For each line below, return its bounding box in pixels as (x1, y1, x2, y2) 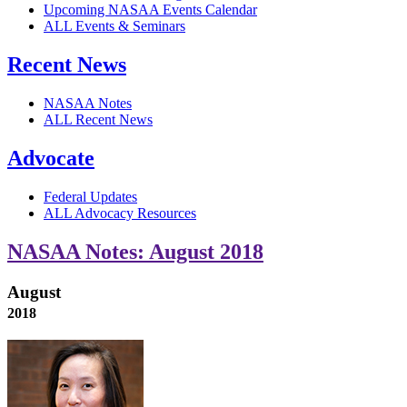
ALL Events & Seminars (44, 18, 185, 35)
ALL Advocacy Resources (44, 205, 196, 222)
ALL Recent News (44, 112, 153, 128)
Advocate (7, 146, 94, 171)
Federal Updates (44, 189, 137, 205)
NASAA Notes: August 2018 (7, 239, 263, 263)
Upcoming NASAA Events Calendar (44, 2, 257, 18)
